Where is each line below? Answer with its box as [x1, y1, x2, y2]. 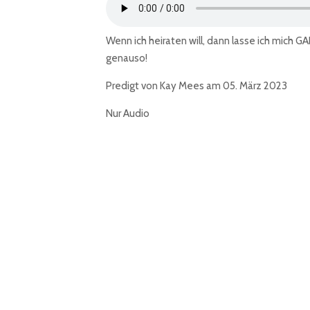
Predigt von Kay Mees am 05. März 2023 [105, 80, 287, 92]
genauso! [105, 52, 147, 64]
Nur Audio [105, 107, 149, 120]
